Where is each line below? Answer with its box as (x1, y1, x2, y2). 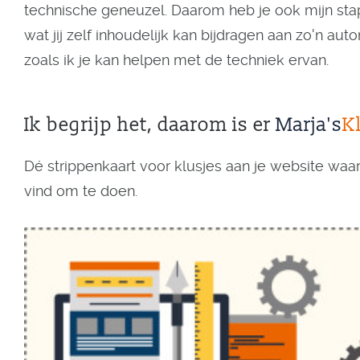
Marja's (276, 113, 342, 137)
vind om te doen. (24, 182, 137, 199)
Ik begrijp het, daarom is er (24, 113, 276, 137)
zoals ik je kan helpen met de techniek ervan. (24, 51, 329, 68)
